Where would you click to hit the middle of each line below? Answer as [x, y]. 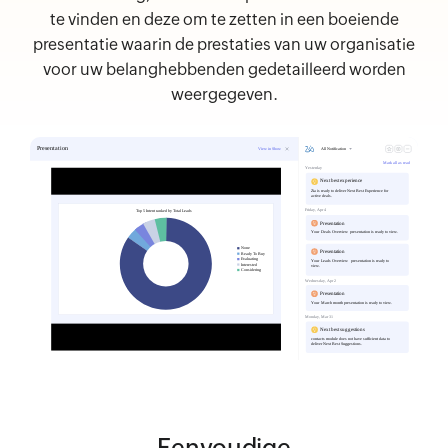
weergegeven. [224, 94]
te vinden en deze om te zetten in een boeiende [224, 19]
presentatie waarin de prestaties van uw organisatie [224, 44]
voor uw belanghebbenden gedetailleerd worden [224, 69]
